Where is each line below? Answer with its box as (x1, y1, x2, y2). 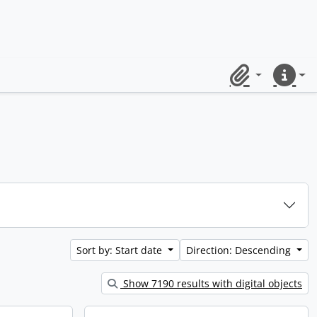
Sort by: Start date (76, 243, 166, 257)
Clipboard (223, 74, 276, 91)
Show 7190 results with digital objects (120, 277, 302, 290)
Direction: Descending (186, 243, 294, 257)
